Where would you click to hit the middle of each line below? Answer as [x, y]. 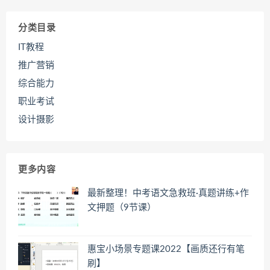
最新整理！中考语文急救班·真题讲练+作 [168, 193]
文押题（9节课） [122, 208]
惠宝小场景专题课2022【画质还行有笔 [166, 249]
